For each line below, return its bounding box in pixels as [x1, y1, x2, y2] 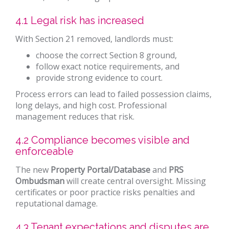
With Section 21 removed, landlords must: [15, 33, 173, 45]
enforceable [15, 145, 74, 158]
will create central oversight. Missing [64, 175, 206, 187]
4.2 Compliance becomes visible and [15, 134, 190, 147]
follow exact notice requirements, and [36, 61, 179, 73]
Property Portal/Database [51, 164, 150, 176]
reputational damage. [15, 198, 98, 210]
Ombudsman [15, 175, 64, 187]
